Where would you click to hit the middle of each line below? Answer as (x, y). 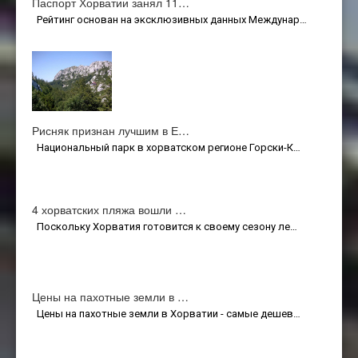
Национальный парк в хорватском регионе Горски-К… (166, 147)
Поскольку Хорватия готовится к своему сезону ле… (165, 226)
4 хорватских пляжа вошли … (109, 209)
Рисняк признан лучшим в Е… (111, 130)
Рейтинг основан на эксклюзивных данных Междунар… (169, 19)
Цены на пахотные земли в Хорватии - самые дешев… (166, 313)
